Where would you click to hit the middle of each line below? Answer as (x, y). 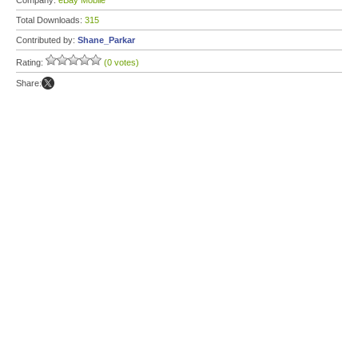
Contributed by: (47, 40)
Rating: (31, 62)
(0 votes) (121, 62)
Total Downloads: (50, 20)
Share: (29, 83)
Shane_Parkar (106, 40)
